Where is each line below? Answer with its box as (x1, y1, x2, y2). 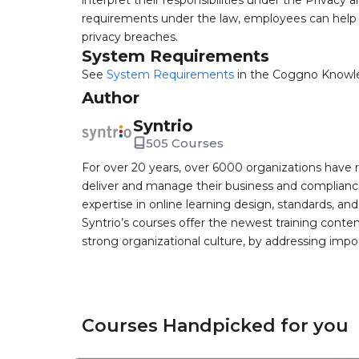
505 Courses (146, 135, 224, 151)
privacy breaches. (82, 30, 178, 44)
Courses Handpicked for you (82, 315, 349, 337)
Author (82, 88, 139, 107)
